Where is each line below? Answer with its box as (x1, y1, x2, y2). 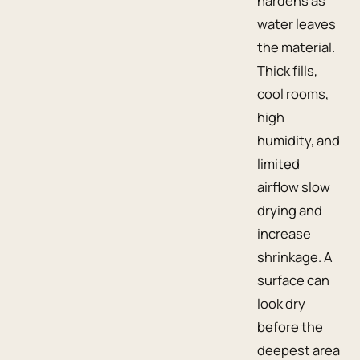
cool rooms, (257, 84, 329, 103)
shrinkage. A (257, 247, 333, 266)
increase (257, 223, 311, 243)
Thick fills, (257, 60, 317, 80)
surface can (257, 270, 329, 289)
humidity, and (257, 130, 340, 149)
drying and (257, 200, 322, 219)
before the (257, 317, 323, 336)
